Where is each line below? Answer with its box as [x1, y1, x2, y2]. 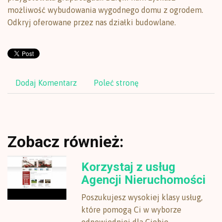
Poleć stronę [94, 78, 139, 87]
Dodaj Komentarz [15, 78, 77, 87]
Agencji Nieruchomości [81, 173, 206, 187]
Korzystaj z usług [81, 160, 176, 174]
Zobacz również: [7, 132, 124, 151]
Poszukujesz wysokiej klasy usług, [81, 193, 203, 202]
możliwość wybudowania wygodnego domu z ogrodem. [7, 5, 203, 14]
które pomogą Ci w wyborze [81, 205, 182, 214]
